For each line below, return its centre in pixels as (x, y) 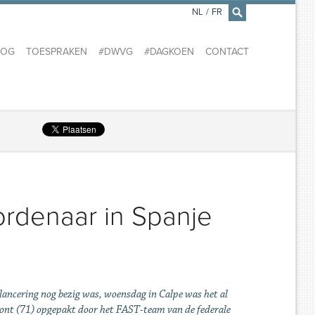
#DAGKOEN (169, 52)
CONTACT (227, 52)
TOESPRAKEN (56, 52)
